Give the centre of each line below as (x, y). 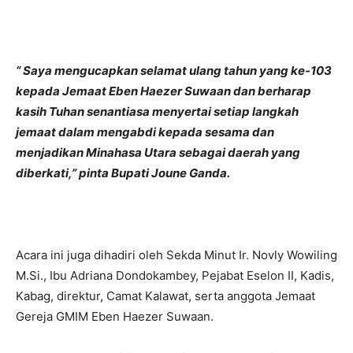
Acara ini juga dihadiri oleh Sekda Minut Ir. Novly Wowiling (176, 255)
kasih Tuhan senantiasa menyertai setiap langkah (157, 111)
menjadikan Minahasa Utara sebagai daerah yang (158, 152)
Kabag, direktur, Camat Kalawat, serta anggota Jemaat (165, 295)
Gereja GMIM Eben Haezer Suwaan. (115, 316)
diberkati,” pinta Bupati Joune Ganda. (123, 173)
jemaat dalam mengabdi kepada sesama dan (145, 132)
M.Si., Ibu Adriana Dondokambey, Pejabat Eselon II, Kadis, (175, 275)
